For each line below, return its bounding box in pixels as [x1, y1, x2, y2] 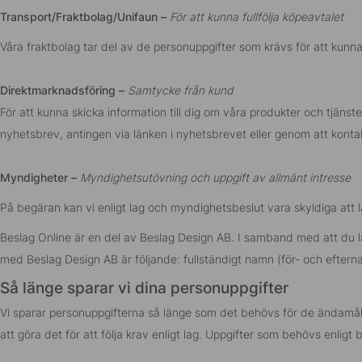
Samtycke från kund [128, 83, 234, 97]
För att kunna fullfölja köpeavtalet [166, 10, 343, 23]
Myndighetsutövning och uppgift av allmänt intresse [80, 170, 351, 184]
